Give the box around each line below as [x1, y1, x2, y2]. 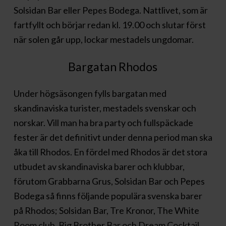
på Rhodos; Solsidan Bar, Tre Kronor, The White [13, 205, 199, 216]
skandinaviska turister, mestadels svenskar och [13, 102, 196, 114]
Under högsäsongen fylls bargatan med [13, 88, 166, 99]
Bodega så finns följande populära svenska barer [13, 190, 202, 201]
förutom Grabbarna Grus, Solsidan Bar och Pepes [13, 176, 205, 187]
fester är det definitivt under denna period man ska [13, 132, 212, 143]
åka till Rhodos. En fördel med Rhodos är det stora [13, 146, 207, 157]
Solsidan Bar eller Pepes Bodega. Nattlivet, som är [13, 5, 208, 16]
